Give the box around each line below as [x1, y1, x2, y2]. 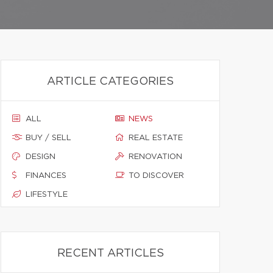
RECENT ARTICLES [57, 248, 164, 259]
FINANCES [26, 172, 66, 180]
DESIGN [26, 153, 55, 161]
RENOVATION [129, 153, 182, 161]
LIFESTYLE [26, 191, 68, 199]
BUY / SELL [26, 134, 71, 142]
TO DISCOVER [129, 172, 184, 180]
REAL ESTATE [129, 134, 183, 142]
